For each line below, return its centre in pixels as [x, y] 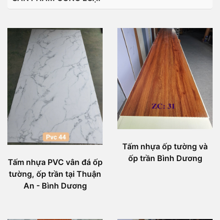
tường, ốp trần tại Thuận [55, 174]
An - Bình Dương [55, 186]
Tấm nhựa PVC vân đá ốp [55, 162]
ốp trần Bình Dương [165, 158]
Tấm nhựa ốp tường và [165, 146]
